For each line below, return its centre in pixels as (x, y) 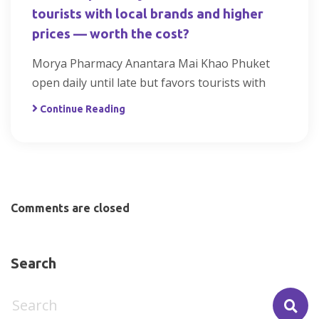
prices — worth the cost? (111, 34)
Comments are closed (70, 208)
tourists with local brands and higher (148, 14)
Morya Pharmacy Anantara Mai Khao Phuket (151, 64)
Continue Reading (83, 109)
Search (33, 263)
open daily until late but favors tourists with (149, 83)
